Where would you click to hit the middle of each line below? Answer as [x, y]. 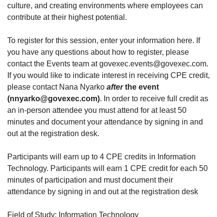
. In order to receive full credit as [154, 98]
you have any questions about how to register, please [98, 52]
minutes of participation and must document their [90, 180]
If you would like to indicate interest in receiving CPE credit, [108, 75]
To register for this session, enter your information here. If [104, 40]
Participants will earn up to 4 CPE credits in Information [101, 156]
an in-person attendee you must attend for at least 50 [97, 110]
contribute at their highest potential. [67, 17]
